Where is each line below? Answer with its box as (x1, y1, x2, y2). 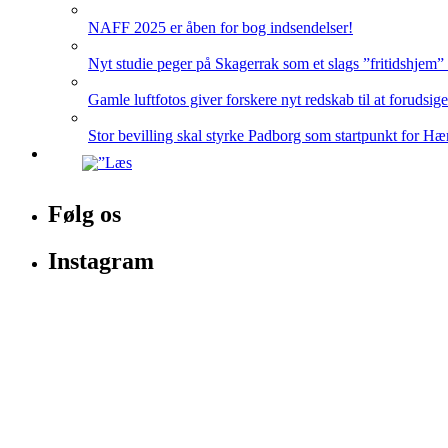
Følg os (48, 200, 121, 227)
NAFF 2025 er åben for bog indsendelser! (88, 18, 353, 36)
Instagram (48, 247, 154, 274)
